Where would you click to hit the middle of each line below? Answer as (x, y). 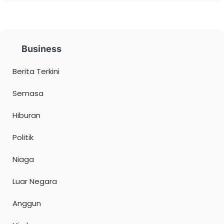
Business (41, 49)
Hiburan (26, 115)
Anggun (27, 203)
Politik (23, 137)
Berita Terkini (36, 71)
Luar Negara (35, 181)
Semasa (28, 93)
